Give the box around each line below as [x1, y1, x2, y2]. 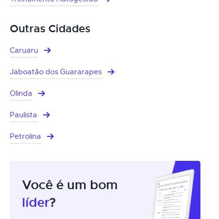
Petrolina [10, 131, 41, 141]
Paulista [10, 110, 37, 119]
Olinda [10, 88, 32, 98]
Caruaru [10, 45, 38, 55]
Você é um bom [22, 176, 118, 193]
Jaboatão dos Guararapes [10, 67, 102, 76]
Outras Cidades [10, 22, 90, 36]
